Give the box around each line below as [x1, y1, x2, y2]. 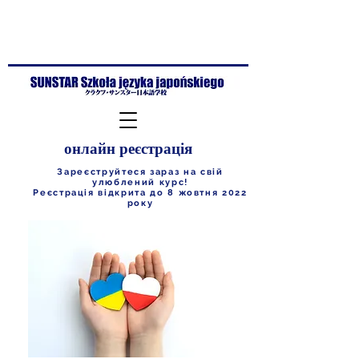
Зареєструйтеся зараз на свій [57, 167, 224, 177]
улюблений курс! [92, 177, 188, 188]
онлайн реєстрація [64, 140, 192, 157]
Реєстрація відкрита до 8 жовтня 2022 [33, 188, 248, 198]
